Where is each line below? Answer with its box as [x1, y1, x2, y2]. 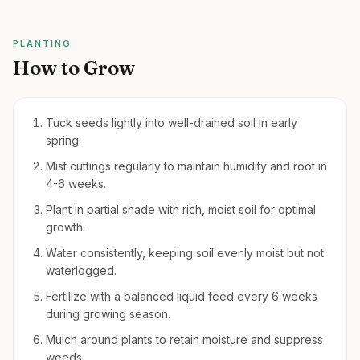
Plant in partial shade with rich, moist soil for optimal [46, 202, 316, 216]
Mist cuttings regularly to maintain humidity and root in [46, 159, 327, 173]
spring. [46, 133, 81, 147]
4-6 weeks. [46, 177, 106, 190]
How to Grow [13, 56, 135, 80]
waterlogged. [46, 264, 117, 277]
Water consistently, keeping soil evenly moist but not [46, 246, 324, 260]
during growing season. [46, 307, 170, 321]
